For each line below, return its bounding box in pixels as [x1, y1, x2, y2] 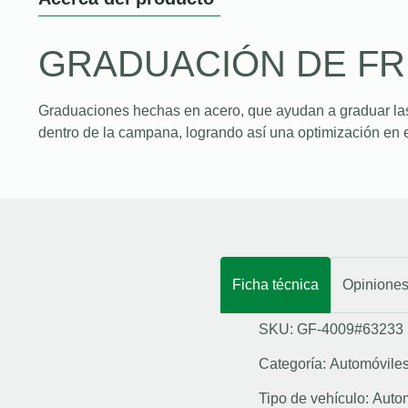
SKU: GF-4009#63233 [259, 321, 403, 337]
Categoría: [259, 355, 330, 372]
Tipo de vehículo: [259, 390, 372, 406]
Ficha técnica [232, 276, 319, 292]
